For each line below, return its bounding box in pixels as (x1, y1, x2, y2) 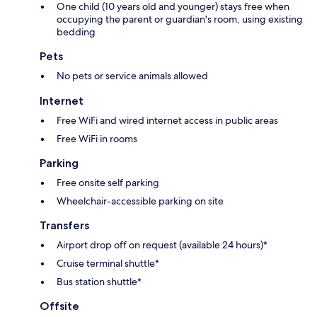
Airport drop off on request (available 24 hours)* (57, 238, 267, 252)
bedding (57, 25, 96, 39)
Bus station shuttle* (57, 275, 142, 289)
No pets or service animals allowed (57, 69, 208, 83)
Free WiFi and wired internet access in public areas (57, 114, 278, 127)
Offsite (40, 299, 79, 313)
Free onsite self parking (57, 176, 159, 190)
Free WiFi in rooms (57, 132, 137, 146)
